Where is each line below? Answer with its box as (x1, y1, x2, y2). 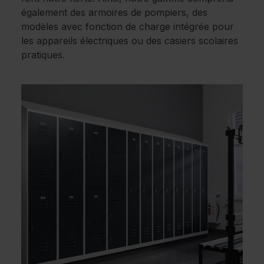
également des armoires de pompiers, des (21, 6, 207, 19)
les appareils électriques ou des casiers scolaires (21, 35, 238, 47)
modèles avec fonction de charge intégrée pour (21, 21, 234, 33)
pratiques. (21, 49, 65, 61)
